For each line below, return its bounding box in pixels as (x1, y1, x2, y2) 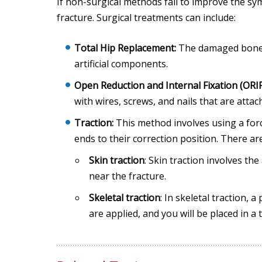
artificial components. (74, 57, 168, 70)
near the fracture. (89, 170, 168, 182)
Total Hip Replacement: (74, 42, 176, 54)
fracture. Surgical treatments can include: (57, 11, 236, 24)
